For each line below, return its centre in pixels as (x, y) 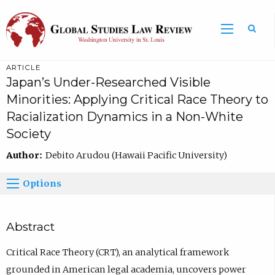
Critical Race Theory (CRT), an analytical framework (117, 253)
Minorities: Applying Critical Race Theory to (137, 99)
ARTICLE (23, 67)
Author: (25, 155)
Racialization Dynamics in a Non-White (124, 116)
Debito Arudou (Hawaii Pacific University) (136, 155)
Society (28, 134)
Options (42, 183)
